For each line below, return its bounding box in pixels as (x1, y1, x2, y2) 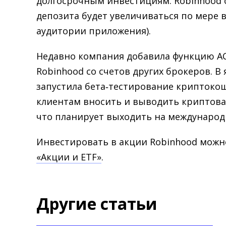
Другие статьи (36, 193, 157, 214)
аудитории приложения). (36, 25, 153, 37)
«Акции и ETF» (36, 151, 101, 163)
